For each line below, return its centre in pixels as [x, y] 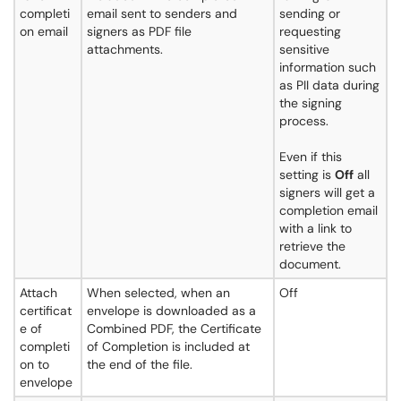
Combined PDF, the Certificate [174, 328]
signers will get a [327, 192]
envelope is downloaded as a [171, 311]
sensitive [304, 49]
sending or [310, 13]
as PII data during [329, 85]
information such [328, 67]
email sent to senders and [162, 13]
